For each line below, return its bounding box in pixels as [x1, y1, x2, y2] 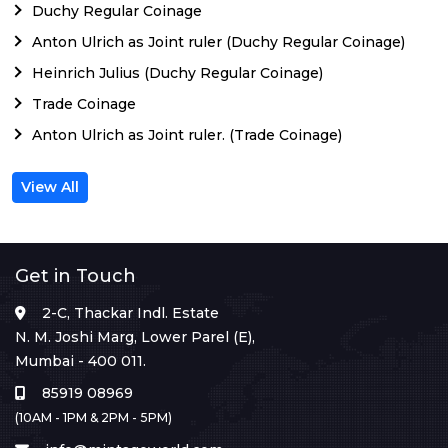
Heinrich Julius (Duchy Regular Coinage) [32, 63, 323, 82]
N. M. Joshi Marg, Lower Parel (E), [15, 327, 255, 346]
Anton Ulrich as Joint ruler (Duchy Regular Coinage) [32, 32, 405, 51]
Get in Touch [15, 264, 136, 287]
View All [21, 177, 79, 196]
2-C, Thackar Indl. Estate [42, 303, 219, 322]
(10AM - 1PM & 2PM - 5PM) [15, 409, 172, 425]
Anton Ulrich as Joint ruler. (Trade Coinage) [32, 125, 342, 144]
